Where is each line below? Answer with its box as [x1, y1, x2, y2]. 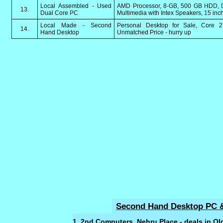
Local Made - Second [40, 22, 112, 29]
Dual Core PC [40, 9, 79, 16]
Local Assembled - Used [40, 2, 112, 9]
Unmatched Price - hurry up [117, 29, 192, 36]
